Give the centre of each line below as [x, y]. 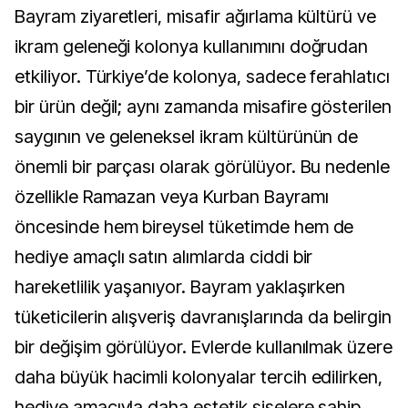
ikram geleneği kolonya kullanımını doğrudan [192, 47]
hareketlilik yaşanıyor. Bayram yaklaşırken [180, 287]
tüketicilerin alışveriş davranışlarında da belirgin [203, 317]
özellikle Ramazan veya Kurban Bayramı [172, 197]
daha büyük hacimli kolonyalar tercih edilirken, [199, 377]
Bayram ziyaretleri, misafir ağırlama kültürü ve [196, 17]
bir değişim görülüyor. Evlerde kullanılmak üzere [204, 347]
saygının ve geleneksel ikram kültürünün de [187, 137]
